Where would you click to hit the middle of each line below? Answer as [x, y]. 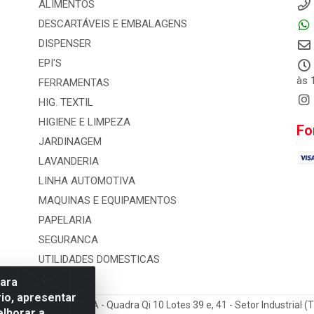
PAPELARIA [65, 220]
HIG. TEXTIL [66, 102]
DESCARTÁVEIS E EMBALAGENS [112, 24]
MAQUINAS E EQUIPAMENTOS [107, 200]
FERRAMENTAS [74, 83]
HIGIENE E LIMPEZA [84, 122]
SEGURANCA [68, 240]
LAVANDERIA [68, 161]
